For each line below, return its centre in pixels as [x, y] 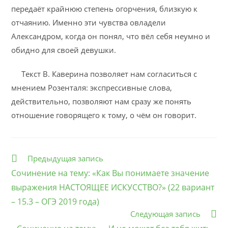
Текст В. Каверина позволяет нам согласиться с [104, 74]
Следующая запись [165, 214]
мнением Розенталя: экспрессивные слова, [92, 88]
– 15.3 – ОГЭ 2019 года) [55, 202]
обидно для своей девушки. [64, 50]
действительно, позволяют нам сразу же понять [102, 101]
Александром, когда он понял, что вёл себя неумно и [111, 36]
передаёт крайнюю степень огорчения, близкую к [105, 9]
